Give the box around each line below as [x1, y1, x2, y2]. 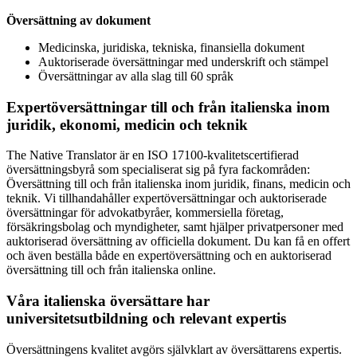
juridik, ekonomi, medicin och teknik [6, 116, 248, 133]
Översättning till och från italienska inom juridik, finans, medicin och [6, 177, 351, 191]
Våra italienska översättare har [6, 292, 210, 310]
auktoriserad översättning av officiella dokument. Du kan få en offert [6, 234, 350, 249]
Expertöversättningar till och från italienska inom [6, 98, 330, 116]
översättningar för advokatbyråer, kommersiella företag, [6, 206, 284, 220]
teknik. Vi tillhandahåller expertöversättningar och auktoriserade [6, 191, 327, 206]
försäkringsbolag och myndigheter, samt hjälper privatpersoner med [6, 220, 343, 234]
